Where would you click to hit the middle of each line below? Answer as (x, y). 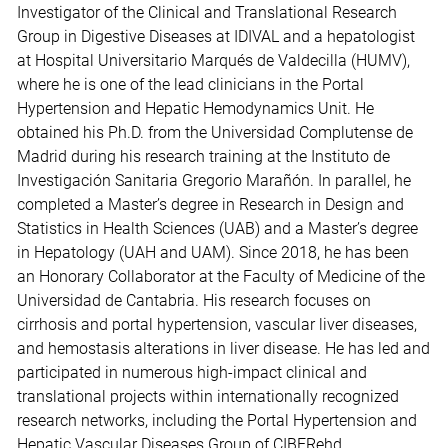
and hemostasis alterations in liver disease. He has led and (224, 349)
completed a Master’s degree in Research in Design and (211, 205)
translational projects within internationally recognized (208, 397)
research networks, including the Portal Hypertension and (217, 421)
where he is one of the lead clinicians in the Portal (191, 85)
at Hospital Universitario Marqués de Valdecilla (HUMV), (214, 61)
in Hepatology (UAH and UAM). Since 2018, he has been (213, 253)
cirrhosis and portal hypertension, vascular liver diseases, (217, 325)
